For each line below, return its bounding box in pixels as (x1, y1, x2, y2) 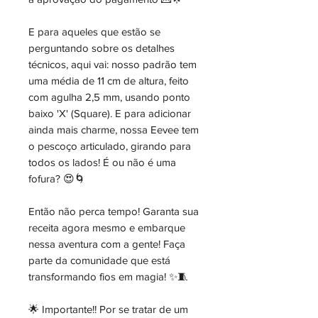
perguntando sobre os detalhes (28, 42, 175, 54)
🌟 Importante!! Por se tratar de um (28, 303, 188, 315)
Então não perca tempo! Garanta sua (28, 205, 199, 217)
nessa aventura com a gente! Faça (28, 238, 185, 250)
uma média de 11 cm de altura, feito (28, 75, 189, 87)
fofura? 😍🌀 (28, 172, 85, 185)
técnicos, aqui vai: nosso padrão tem (28, 58, 197, 70)
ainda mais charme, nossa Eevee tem (28, 124, 199, 136)
